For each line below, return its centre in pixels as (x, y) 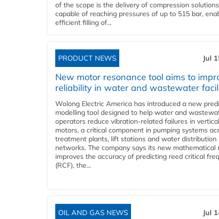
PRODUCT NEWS (87, 58)
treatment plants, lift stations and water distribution (136, 139)
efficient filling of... (83, 23)
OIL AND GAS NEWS (93, 213)
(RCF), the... (73, 165)
